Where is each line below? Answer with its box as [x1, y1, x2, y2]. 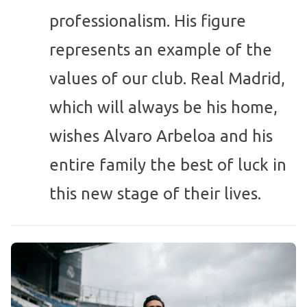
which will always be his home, [49, 98, 278, 117]
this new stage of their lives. [49, 184, 261, 204]
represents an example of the [49, 40, 272, 60]
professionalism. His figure [49, 12, 246, 31]
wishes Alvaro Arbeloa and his [49, 127, 273, 146]
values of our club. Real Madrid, [49, 69, 285, 88]
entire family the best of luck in [49, 156, 286, 175]
